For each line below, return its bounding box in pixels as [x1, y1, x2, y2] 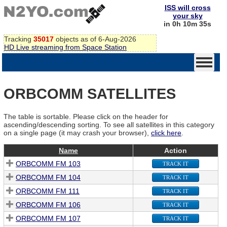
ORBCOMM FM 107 [16, 214, 81, 222]
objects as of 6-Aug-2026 [54, 34, 136, 43]
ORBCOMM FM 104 [16, 173, 81, 181]
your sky [172, 12, 203, 20]
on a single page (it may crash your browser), [4, 128, 151, 137]
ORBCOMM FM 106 [16, 200, 81, 209]
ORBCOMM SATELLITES [4, 86, 176, 102]
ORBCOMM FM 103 [16, 159, 81, 168]
